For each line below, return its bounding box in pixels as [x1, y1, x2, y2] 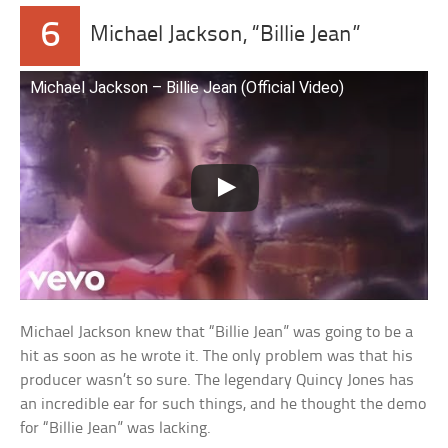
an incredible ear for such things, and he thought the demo [20, 396, 427, 414]
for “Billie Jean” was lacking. [20, 420, 212, 438]
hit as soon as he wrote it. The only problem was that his [20, 348, 414, 366]
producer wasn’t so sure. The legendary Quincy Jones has [20, 372, 415, 390]
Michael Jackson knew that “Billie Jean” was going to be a [20, 324, 414, 342]
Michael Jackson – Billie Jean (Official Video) [30, 77, 345, 97]
